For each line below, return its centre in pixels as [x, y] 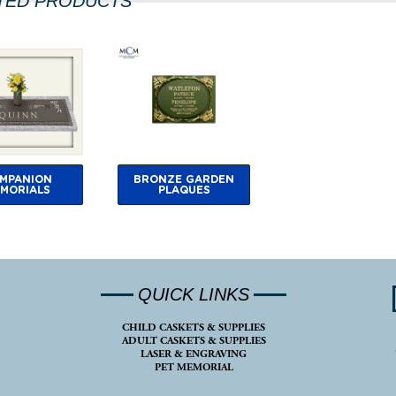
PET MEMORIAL [194, 367]
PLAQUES [184, 190]
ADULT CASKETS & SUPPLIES [194, 341]
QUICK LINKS [194, 294]
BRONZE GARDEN [184, 179]
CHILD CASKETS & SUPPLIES [194, 327]
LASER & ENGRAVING [194, 354]
